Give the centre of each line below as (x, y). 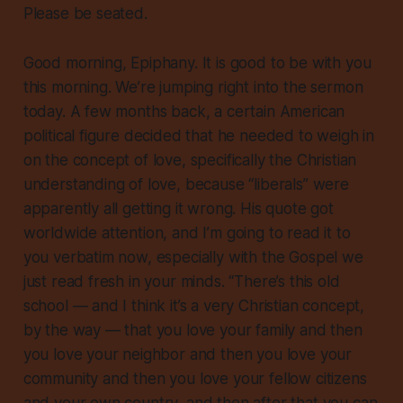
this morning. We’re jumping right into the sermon (193, 88)
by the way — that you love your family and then (193, 331)
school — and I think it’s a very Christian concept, (194, 306)
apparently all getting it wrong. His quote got (178, 209)
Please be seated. (85, 14)
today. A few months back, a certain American (184, 112)
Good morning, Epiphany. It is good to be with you (197, 63)
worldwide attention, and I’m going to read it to (187, 233)
